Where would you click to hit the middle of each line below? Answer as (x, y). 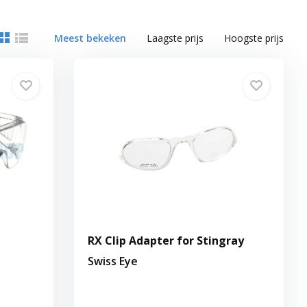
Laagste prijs (175, 38)
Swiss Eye (113, 261)
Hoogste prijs (254, 38)
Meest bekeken (90, 38)
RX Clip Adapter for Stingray (166, 240)
